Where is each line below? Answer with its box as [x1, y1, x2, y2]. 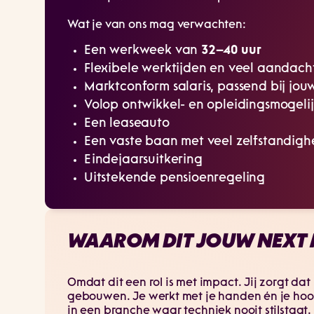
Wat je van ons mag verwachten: [67, 19, 246, 31]
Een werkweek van [84, 44, 202, 57]
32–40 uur [201, 44, 261, 57]
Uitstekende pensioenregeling [84, 172, 266, 184]
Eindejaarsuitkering [84, 153, 203, 166]
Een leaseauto [84, 117, 170, 130]
